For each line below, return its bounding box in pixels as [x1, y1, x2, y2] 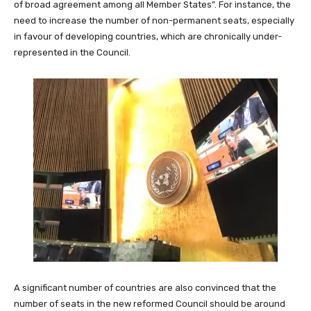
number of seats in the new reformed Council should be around [14, 299, 285, 310]
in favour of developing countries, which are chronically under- [14, 31, 282, 42]
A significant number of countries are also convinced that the [14, 283, 276, 294]
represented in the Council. [14, 47, 131, 58]
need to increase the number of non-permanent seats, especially [14, 15, 294, 26]
